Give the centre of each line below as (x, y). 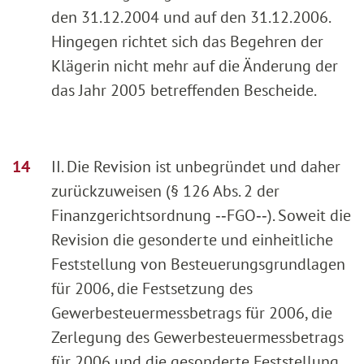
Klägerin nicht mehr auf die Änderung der (195, 66)
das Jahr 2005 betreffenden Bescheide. (184, 91)
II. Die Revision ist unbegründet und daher (196, 167)
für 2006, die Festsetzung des (152, 289)
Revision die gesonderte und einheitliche (192, 240)
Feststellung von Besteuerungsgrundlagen (198, 264)
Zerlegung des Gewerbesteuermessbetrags (197, 338)
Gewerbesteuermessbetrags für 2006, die (192, 313)
